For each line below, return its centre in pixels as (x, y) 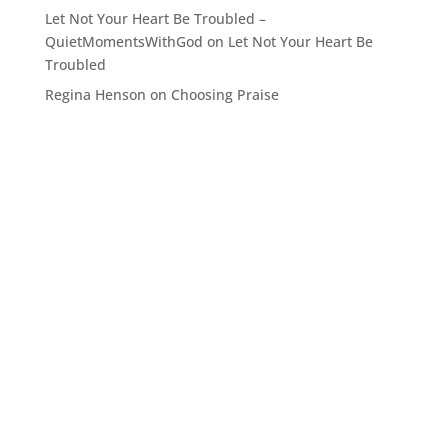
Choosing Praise (224, 94)
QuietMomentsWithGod (123, 41)
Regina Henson (95, 94)
